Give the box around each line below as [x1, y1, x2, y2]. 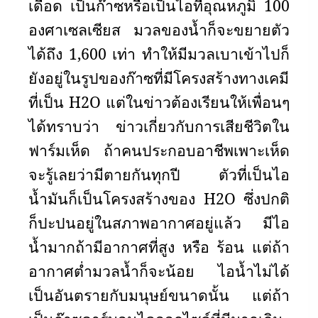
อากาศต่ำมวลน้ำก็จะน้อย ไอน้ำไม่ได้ [28, 261, 290, 281]
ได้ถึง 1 [28, 43, 77, 64]
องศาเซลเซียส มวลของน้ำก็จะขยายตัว [28, 19, 290, 40]
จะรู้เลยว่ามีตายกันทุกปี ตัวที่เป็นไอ [28, 164, 290, 185]
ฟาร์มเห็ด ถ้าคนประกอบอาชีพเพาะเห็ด [28, 140, 290, 160]
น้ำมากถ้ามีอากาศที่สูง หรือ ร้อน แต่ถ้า [28, 236, 290, 257]
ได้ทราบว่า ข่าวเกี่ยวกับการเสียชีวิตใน [28, 116, 290, 136]
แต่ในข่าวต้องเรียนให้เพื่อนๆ [101, 92, 290, 112]
